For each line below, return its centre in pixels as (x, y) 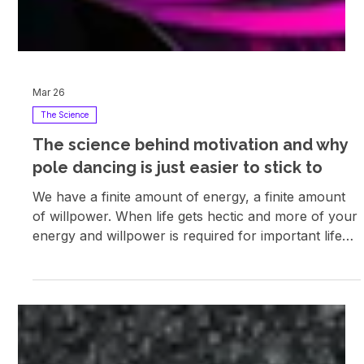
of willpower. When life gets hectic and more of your (195, 349)
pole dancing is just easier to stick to (178, 300)
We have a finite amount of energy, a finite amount (189, 329)
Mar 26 (49, 226)
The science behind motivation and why (191, 277)
